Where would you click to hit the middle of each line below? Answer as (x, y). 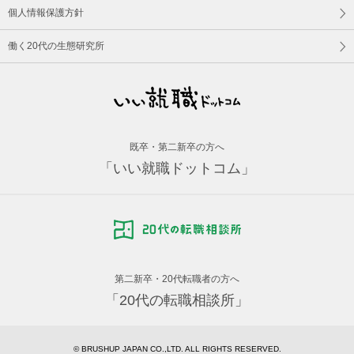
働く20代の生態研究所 (56, 45)
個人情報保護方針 (46, 12)
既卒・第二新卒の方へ (177, 147)
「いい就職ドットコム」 (177, 168)
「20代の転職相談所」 (177, 300)
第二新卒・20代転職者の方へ (177, 279)
